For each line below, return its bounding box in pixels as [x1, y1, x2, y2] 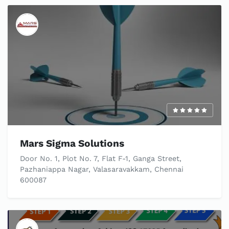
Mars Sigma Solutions [20, 138, 124, 150]
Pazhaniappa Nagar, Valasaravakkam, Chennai [20, 165, 184, 174]
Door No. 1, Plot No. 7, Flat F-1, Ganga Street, [20, 154, 181, 163]
